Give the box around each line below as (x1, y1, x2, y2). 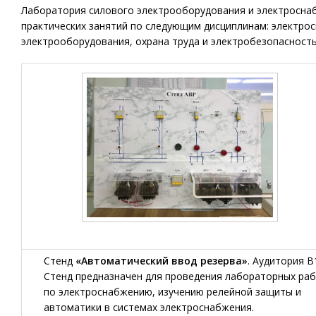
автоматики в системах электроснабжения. (44, 300, 254, 314)
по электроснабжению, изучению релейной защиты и (44, 285, 301, 298)
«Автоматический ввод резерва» (75, 254, 248, 267)
